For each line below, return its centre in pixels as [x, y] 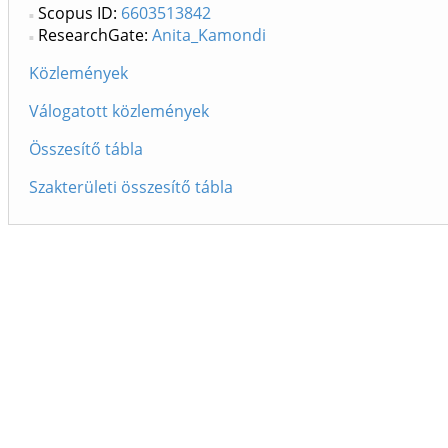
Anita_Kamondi [209, 35]
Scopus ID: [79, 13]
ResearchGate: [95, 35]
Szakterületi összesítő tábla [131, 187]
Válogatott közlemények [119, 111]
